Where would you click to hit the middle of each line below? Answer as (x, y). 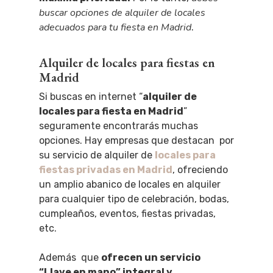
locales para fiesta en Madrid (111, 111)
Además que (70, 257)
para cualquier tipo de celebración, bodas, (134, 199)
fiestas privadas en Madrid (106, 170)
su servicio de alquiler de (97, 155)
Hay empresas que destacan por (159, 140)
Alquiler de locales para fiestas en (127, 62)
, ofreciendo (200, 170)
